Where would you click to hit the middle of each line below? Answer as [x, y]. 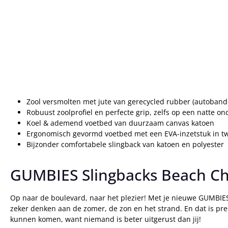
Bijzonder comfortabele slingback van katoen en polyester [125, 144]
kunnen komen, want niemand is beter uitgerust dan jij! [106, 219]
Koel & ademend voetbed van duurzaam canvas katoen [120, 123]
